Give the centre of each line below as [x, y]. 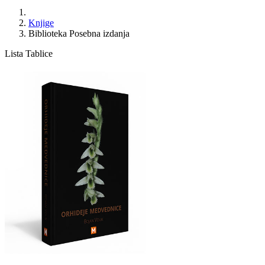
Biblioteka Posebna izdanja [79, 33]
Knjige [41, 22]
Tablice [39, 53]
